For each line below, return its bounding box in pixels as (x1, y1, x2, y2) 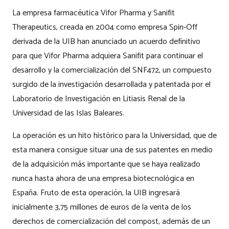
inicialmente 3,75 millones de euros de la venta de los (12, 200, 191, 215)
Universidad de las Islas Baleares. (12, 106, 124, 121)
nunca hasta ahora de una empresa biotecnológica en (12, 172, 194, 186)
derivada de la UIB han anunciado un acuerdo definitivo (12, 35, 200, 49)
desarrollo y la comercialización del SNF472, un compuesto (12, 63, 212, 78)
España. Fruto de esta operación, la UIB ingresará (12, 186, 180, 200)
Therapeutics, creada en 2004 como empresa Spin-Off (12, 20, 197, 35)
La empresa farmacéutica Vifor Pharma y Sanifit (12, 6, 175, 20)
